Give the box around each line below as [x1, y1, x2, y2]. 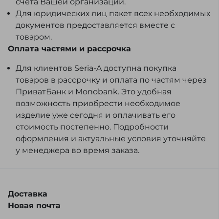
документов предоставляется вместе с [16, 21, 175, 30]
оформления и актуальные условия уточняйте [16, 134, 206, 144]
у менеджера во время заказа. [16, 146, 139, 155]
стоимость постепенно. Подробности [16, 122, 169, 132]
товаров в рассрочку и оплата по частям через [16, 75, 207, 85]
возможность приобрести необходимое [16, 99, 180, 109]
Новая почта [8, 201, 61, 211]
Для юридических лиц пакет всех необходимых [16, 9, 210, 19]
